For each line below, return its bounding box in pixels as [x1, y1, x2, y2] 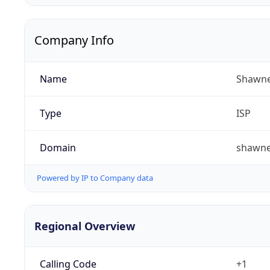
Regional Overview [34, 218, 135, 233]
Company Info [34, 32, 114, 49]
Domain [39, 141, 76, 155]
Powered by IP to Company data [37, 172, 153, 184]
